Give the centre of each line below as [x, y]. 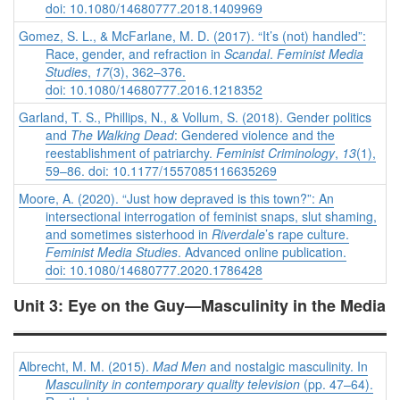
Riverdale [238, 234]
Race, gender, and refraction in [135, 54]
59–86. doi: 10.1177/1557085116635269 [161, 171]
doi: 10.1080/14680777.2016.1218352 [154, 90]
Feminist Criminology [275, 153]
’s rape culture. [307, 234]
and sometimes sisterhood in [129, 234]
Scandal [247, 54]
